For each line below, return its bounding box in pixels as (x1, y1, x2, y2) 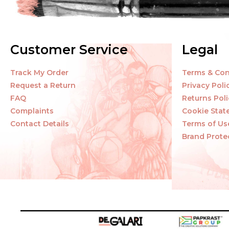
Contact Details (10, 119, 69, 128)
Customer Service (10, 41, 128, 57)
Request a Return (10, 80, 76, 90)
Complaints (10, 106, 54, 116)
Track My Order (10, 67, 68, 77)
